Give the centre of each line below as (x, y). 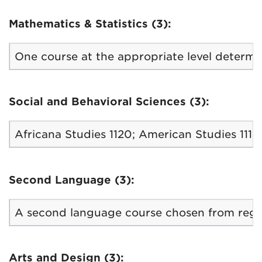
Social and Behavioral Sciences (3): (109, 101)
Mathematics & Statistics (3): (90, 23)
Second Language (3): (72, 180)
